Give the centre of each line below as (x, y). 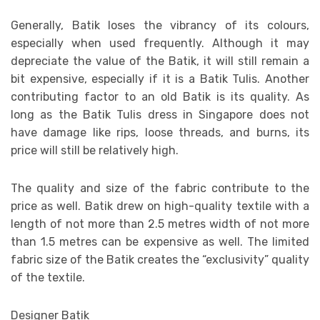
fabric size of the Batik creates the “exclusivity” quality (160, 259)
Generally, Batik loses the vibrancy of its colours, (160, 25)
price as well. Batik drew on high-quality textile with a (160, 206)
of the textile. (48, 277)
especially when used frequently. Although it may (160, 43)
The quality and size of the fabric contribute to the (160, 188)
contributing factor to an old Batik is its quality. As (160, 96)
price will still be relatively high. (95, 150)
